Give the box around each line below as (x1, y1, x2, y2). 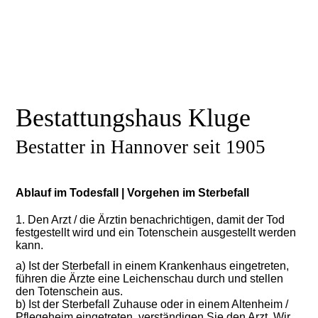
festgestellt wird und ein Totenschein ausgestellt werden (16, 226, 297, 239)
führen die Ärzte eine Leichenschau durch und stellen (16, 273, 284, 285)
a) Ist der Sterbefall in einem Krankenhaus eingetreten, (16, 260, 290, 273)
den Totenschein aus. (16, 285, 124, 298)
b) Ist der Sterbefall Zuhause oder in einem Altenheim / (16, 298, 289, 311)
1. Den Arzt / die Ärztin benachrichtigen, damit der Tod (16, 214, 285, 226)
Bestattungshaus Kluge (16, 104, 251, 132)
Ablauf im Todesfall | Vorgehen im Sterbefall (16, 187, 250, 199)
